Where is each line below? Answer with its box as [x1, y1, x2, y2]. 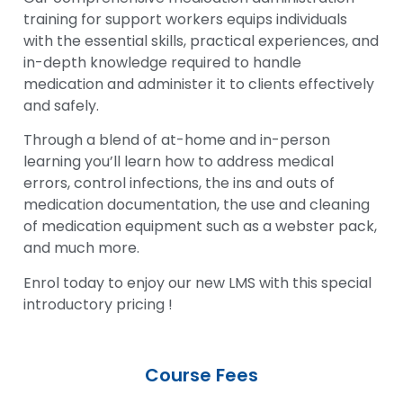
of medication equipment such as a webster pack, [23, 216, 377, 237]
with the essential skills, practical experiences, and [23, 31, 379, 51]
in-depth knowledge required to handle [23, 52, 301, 73]
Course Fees [145, 363, 258, 389]
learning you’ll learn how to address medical [23, 151, 334, 173]
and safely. [23, 95, 99, 116]
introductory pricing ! [23, 293, 173, 315]
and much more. [23, 237, 139, 259]
